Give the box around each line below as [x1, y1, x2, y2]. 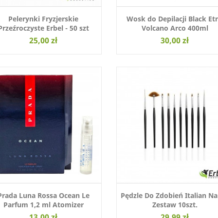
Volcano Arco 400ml [141, 23, 208, 33]
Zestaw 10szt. [152, 200, 198, 210]
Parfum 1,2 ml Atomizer [3, 200, 84, 210]
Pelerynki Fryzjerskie [8, 14, 78, 24]
